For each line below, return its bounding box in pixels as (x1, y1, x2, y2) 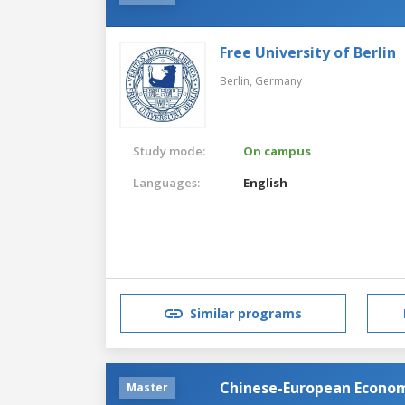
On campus (243, 142, 312, 159)
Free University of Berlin (220, 42, 396, 62)
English (243, 174, 288, 191)
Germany (255, 72, 302, 89)
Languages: (133, 174, 200, 191)
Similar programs (190, 305, 302, 323)
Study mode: (133, 142, 205, 159)
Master (127, 379, 168, 395)
